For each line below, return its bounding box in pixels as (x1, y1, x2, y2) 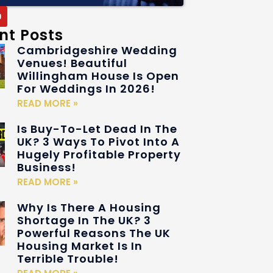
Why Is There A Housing (17, 199, 161, 215)
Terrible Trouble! (17, 250, 119, 266)
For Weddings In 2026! (17, 80, 156, 96)
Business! (17, 159, 77, 175)
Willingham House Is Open (17, 68, 180, 83)
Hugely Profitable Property (17, 146, 182, 162)
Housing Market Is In (17, 238, 143, 253)
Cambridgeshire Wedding (17, 42, 178, 58)
